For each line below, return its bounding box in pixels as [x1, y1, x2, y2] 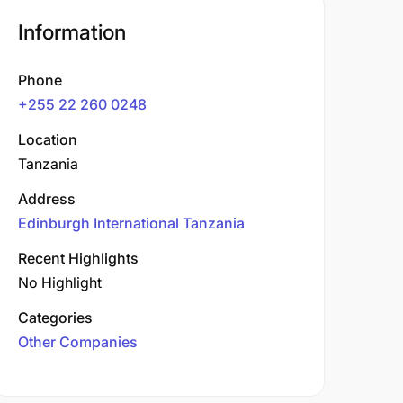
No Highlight [18, 273, 102, 291]
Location [18, 130, 77, 148]
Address [18, 190, 76, 208]
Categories [18, 309, 93, 327]
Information [18, 20, 126, 45]
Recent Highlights [18, 249, 139, 267]
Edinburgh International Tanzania [18, 214, 245, 232]
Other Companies [18, 333, 138, 351]
